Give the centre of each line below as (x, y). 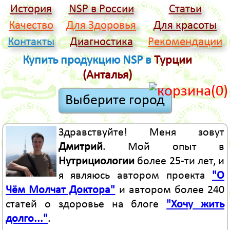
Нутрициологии (96, 162)
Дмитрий (80, 147)
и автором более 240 (170, 190)
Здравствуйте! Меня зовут (141, 133)
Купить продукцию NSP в (88, 60)
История (31, 10)
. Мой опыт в (164, 147)
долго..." (26, 219)
